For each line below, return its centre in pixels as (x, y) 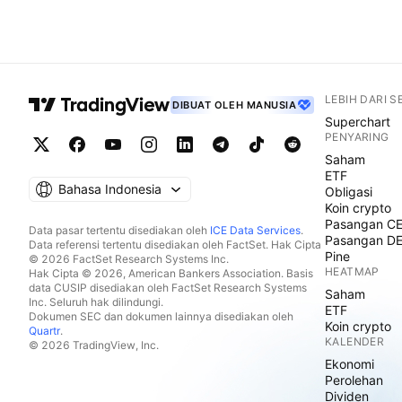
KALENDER (355, 341)
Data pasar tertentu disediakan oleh (119, 230)
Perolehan (354, 380)
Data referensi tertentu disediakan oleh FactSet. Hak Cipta (175, 245)
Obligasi (349, 192)
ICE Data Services (255, 230)
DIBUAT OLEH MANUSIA (235, 105)
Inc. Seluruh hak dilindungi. (96, 302)
